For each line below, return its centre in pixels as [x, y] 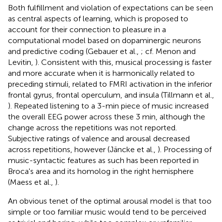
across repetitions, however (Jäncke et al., [83, 149]
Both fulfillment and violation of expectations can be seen [111, 7]
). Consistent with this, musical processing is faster [123, 62]
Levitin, [22, 62]
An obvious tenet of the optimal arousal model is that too [110, 201]
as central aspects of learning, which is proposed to [98, 18]
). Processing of [185, 149]
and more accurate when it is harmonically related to [101, 73]
